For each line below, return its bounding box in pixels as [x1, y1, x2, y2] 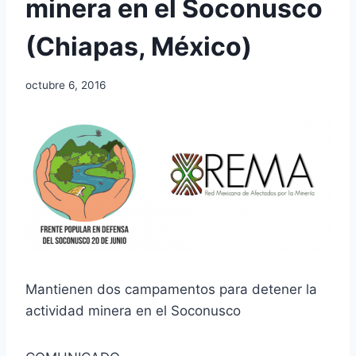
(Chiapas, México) [25, 31, 252, 63]
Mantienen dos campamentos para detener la [25, 281, 317, 298]
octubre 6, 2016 [25, 78, 106, 91]
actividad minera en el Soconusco [25, 303, 241, 319]
